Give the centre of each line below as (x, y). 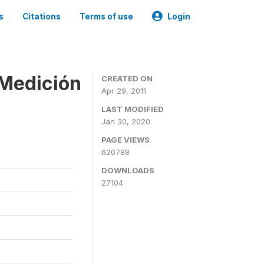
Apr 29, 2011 (124, 91)
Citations (42, 16)
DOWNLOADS (128, 170)
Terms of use (106, 16)
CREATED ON (127, 78)
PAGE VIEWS (126, 140)
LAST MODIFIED (133, 109)
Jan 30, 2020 (126, 121)
